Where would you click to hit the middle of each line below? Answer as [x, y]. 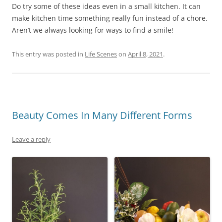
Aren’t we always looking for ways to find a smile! [93, 30]
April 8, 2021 [145, 54]
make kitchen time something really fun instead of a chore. [110, 18]
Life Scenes [101, 54]
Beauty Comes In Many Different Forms [102, 115]
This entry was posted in [48, 54]
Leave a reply [31, 139]
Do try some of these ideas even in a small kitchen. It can [106, 6]
